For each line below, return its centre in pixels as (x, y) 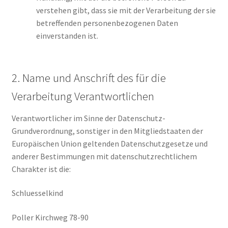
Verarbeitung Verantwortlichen (83, 96)
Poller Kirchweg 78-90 (50, 217)
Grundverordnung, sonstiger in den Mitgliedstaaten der (107, 131)
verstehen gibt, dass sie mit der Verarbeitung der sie (126, 10)
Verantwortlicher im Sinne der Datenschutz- (88, 118)
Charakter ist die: (41, 169)
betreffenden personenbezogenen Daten (107, 23)
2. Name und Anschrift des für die (89, 78)
